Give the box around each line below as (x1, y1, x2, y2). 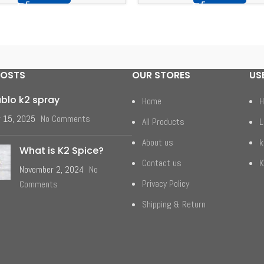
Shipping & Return (142, 198, 206, 211)
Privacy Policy (142, 177, 189, 190)
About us (142, 136, 173, 149)
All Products (142, 115, 184, 128)
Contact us (142, 157, 181, 170)
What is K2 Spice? (19, 144, 104, 158)
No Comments (41, 113, 90, 126)
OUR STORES (132, 68, 190, 82)
